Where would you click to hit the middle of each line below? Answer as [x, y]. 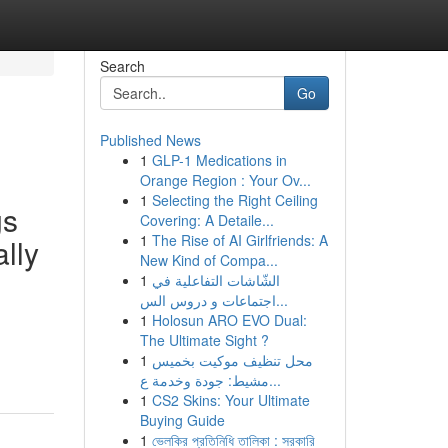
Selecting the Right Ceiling [234, 200]
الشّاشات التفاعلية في [215, 280]
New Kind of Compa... [208, 260]
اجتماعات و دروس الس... [281, 300]
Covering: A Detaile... [206, 220]
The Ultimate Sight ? [204, 340]
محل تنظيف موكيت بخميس [232, 360]
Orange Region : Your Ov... [225, 180]
